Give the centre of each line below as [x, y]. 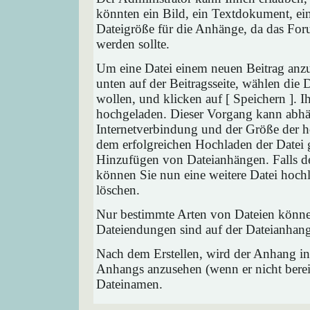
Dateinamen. [129, 284]
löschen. [118, 190]
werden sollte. [133, 44]
